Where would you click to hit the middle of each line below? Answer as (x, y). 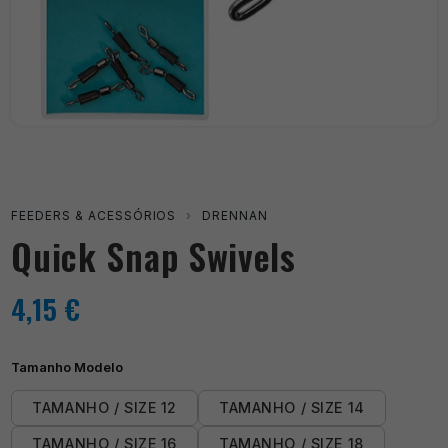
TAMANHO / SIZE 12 (104, 408)
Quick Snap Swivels (153, 256)
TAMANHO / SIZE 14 (292, 408)
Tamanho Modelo (67, 368)
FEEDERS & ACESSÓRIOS (94, 216)
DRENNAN (235, 216)
